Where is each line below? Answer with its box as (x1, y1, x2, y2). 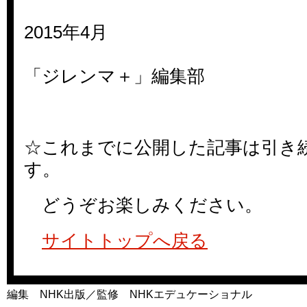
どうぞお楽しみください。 (24, 195, 262, 214)
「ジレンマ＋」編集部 (24, 66, 205, 86)
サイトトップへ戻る (42, 231, 208, 250)
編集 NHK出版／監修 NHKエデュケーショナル (7, 288, 252, 300)
